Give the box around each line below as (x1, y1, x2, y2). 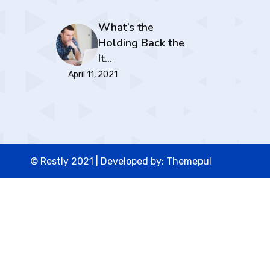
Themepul (166, 155, 212, 167)
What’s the (98, 20, 154, 34)
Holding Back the (98, 36, 185, 50)
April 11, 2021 (68, 69, 118, 80)
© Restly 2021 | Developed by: (30, 155, 166, 167)
